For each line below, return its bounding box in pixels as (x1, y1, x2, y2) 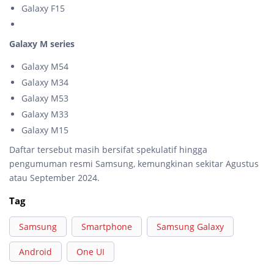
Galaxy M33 (21, 108, 68, 120)
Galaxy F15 (21, 2, 65, 14)
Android (19, 246, 52, 257)
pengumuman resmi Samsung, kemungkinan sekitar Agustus (9, 158, 259, 169)
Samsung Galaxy (157, 221, 224, 232)
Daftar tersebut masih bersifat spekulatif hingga (9, 144, 207, 155)
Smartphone (81, 221, 132, 232)
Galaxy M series (9, 38, 75, 50)
